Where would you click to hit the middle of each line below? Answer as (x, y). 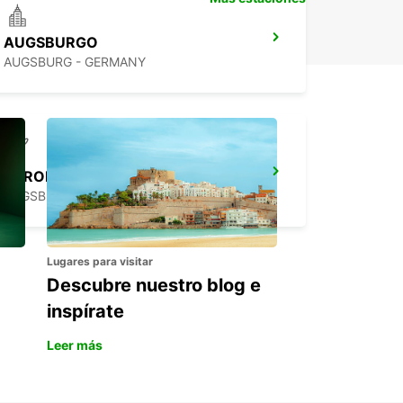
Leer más (75, 345)
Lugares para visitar (100, 262)
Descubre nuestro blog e (154, 286)
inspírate (85, 312)
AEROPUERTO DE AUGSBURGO (115, 177)
